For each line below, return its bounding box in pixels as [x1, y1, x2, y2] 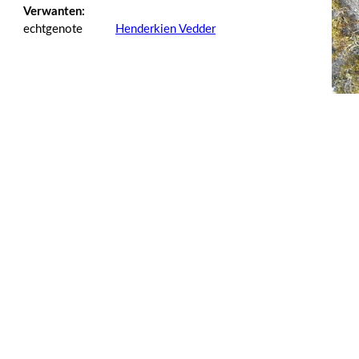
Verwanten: [23, 6, 85, 18]
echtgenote [23, 23, 83, 35]
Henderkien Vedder [115, 23, 216, 35]
